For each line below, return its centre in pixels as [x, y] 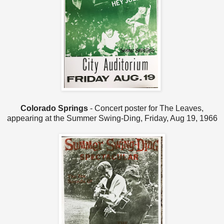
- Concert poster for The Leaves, [147, 108]
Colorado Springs [55, 108]
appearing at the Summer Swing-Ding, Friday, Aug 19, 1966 [112, 118]
